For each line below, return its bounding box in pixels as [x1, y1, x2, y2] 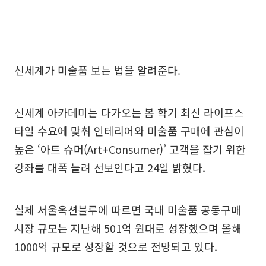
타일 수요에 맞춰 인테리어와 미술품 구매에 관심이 [14, 123, 244, 138]
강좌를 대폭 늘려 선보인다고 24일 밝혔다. [14, 160, 205, 175]
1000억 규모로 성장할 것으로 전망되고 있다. [14, 239, 217, 254]
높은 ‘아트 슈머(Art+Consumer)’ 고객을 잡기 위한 [14, 141, 246, 157]
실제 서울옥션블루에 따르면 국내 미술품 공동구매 [14, 202, 241, 217]
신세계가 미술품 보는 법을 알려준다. [14, 62, 180, 78]
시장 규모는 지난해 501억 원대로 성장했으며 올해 [14, 220, 242, 236]
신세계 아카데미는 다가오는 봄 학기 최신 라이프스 [14, 104, 244, 120]
